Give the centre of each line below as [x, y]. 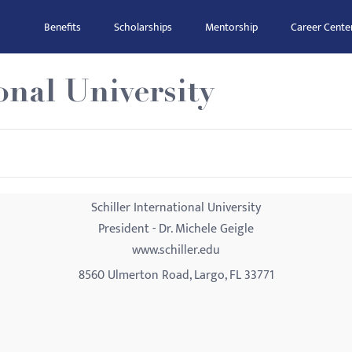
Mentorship [231, 27]
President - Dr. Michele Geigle [176, 229]
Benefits [62, 27]
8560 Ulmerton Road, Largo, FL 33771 [176, 275]
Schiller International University [176, 208]
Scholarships [143, 27]
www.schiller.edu [176, 250]
